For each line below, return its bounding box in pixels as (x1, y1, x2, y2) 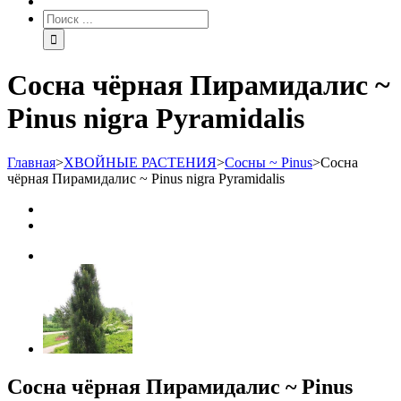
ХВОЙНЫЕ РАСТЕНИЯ (64, 154, 217, 170)
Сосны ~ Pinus (225, 154, 312, 170)
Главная (7, 154, 55, 170)
